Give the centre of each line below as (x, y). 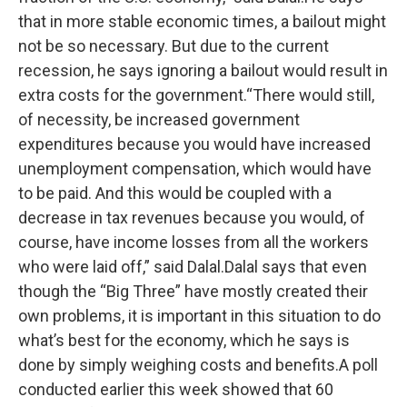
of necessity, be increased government (159, 119)
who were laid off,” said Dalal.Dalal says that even (193, 267)
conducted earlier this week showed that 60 (176, 389)
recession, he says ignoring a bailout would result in (203, 70)
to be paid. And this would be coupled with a (175, 193)
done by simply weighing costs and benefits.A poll (198, 365)
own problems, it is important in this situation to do (199, 316)
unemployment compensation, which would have (195, 169)
